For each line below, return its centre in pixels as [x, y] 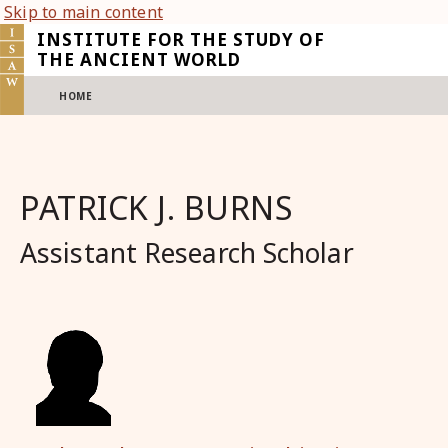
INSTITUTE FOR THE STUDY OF [181, 39]
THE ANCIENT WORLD [139, 59]
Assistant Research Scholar [187, 253]
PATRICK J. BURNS [156, 207]
